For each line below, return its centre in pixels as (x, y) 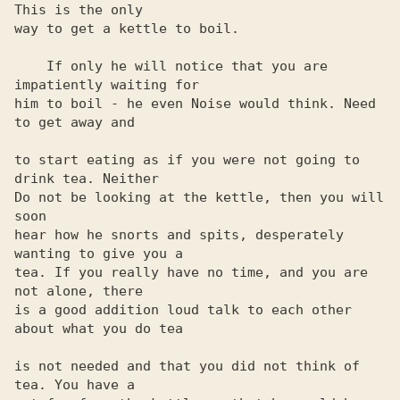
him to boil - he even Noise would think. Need (195, 104)
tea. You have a (75, 385)
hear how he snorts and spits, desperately (179, 235)
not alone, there (83, 291)
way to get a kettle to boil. (131, 29)
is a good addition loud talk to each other (183, 310)
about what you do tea (99, 329)
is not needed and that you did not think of (187, 366)
